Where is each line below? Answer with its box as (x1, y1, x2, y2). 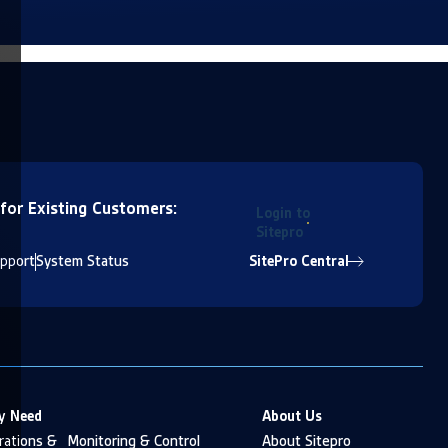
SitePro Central (249, 251, 349, 272)
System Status (36, 251, 129, 272)
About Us (262, 406, 322, 427)
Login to (256, 203, 310, 224)
